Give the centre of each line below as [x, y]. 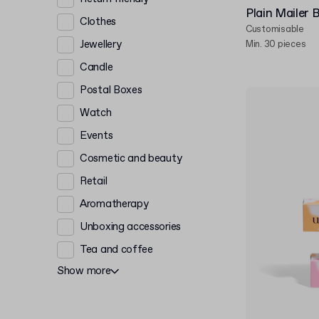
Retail [94, 181]
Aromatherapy [114, 204]
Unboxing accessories [130, 227]
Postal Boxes [111, 90]
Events [96, 136]
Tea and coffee [116, 250]
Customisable [275, 30]
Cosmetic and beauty [131, 158]
